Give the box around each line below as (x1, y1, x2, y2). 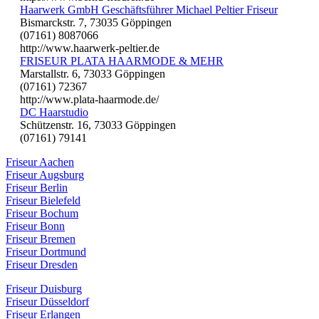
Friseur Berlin (6, 181, 68, 194)
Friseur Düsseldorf (6, 295, 89, 308)
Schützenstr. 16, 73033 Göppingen (20, 118, 176, 131)
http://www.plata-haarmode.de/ (20, 93, 159, 105)
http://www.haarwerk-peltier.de (20, 41, 159, 54)
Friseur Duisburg (6, 282, 82, 295)
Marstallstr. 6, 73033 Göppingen (20, 67, 165, 80)
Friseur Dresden (6, 258, 78, 271)
